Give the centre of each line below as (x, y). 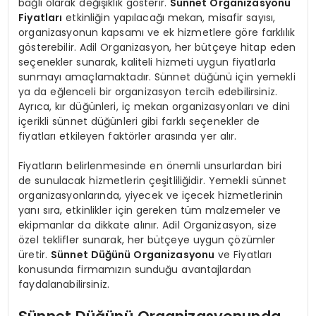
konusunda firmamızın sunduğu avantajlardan (135, 270)
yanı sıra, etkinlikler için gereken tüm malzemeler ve (150, 211)
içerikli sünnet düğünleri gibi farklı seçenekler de (139, 122)
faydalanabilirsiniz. (64, 285)
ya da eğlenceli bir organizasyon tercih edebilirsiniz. (148, 92)
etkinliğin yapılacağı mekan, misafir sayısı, (169, 18)
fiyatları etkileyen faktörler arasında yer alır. (128, 136)
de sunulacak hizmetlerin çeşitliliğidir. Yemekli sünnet (153, 181)
